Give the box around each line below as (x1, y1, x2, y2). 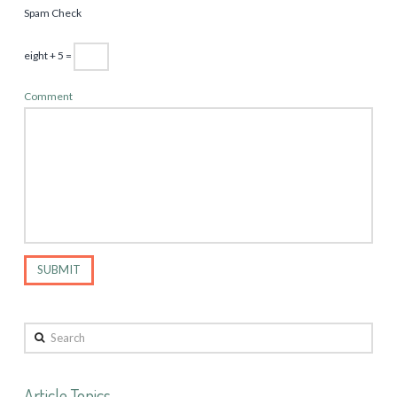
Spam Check (23, 5, 82, 19)
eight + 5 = (23, 48, 74, 62)
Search (22, 324, 56, 339)
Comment (23, 89, 73, 103)
